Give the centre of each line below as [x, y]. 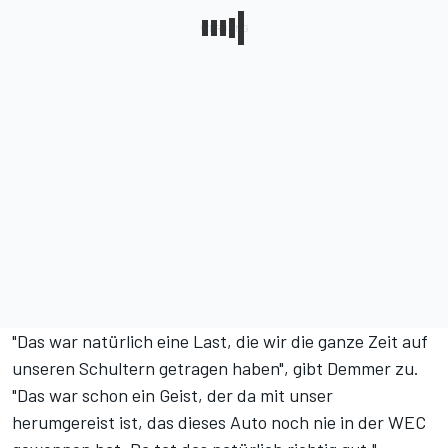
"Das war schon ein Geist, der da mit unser [172, 395]
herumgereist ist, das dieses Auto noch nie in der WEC [219, 422]
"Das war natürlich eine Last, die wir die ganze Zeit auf [220, 341]
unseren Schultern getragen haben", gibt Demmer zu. [215, 368]
